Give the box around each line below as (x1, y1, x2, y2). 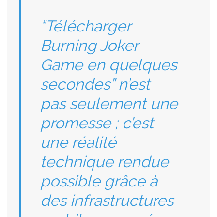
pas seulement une (40, 94, 178, 112)
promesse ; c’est (40, 114, 154, 132)
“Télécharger (40, 17, 131, 35)
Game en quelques (40, 56, 177, 74)
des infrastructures (40, 191, 173, 209)
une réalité (40, 133, 116, 151)
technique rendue (40, 153, 169, 170)
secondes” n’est (40, 75, 150, 93)
